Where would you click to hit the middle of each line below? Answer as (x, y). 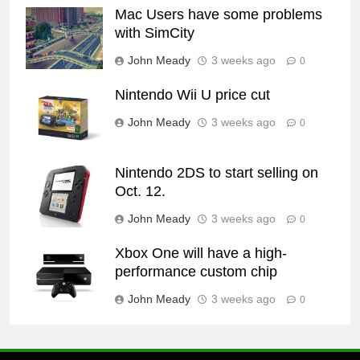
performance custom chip (196, 272)
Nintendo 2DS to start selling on (217, 173)
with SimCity (155, 33)
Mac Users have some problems (219, 15)
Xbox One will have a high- (201, 254)
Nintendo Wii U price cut (192, 95)
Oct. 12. (140, 192)
